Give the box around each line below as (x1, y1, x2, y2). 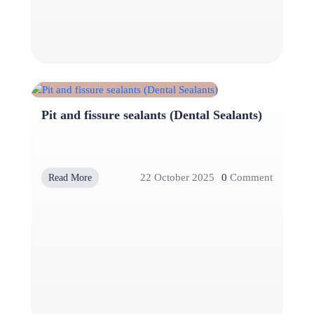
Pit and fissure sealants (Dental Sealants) (41, 107, 262, 122)
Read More (48, 172, 92, 183)
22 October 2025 (140, 172, 214, 184)
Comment (227, 172, 273, 184)
